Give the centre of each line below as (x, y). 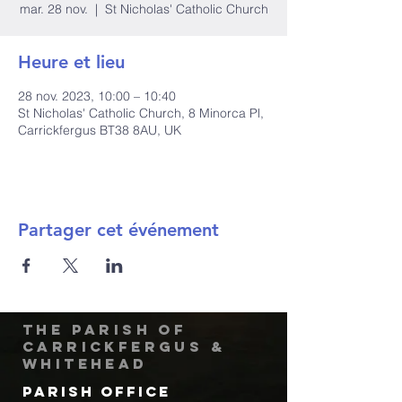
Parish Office (96, 391)
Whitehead (85, 363)
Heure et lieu (71, 62)
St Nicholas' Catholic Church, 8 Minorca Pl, (141, 113)
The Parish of (105, 329)
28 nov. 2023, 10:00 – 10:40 (97, 96)
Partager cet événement (118, 230)
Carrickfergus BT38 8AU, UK (100, 130)
